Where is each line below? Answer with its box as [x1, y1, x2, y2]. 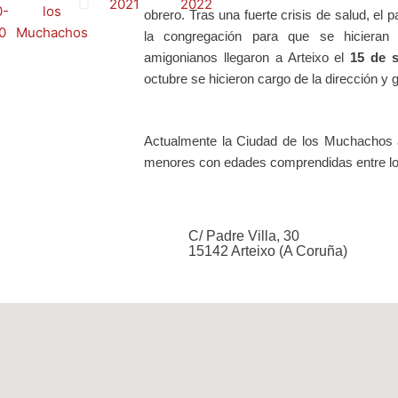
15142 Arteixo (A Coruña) [187, 243, 347, 259]
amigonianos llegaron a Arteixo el [144, 50, 351, 65]
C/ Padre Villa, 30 [187, 227, 299, 243]
